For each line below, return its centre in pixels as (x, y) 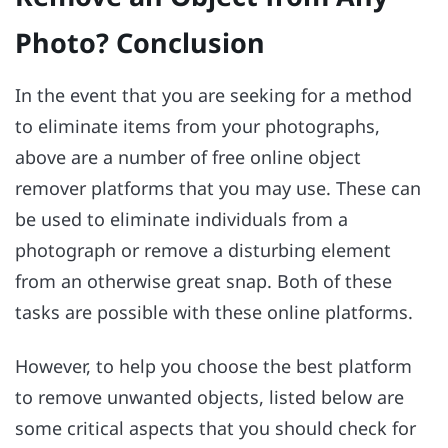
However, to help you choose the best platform (213, 366)
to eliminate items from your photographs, (197, 125)
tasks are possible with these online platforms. (214, 311)
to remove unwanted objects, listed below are (209, 397)
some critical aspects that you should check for (215, 428)
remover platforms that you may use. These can (218, 187)
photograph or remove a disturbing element (203, 249)
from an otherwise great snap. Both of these (203, 280)
